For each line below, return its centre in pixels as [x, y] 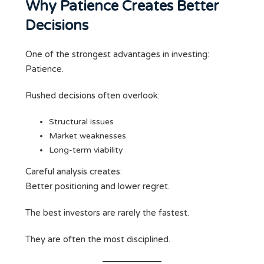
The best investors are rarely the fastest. [107, 213]
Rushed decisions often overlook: [93, 96]
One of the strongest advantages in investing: [117, 55]
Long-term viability [86, 150]
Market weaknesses [88, 136]
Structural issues [81, 122]
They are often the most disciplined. [98, 240]
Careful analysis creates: [74, 172]
